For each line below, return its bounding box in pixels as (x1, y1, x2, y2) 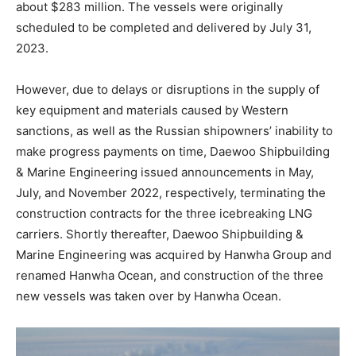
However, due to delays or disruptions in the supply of (16, 81, 319, 97)
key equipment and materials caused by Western (16, 102, 288, 118)
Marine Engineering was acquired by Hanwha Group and (16, 246, 331, 262)
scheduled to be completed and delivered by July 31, (16, 19, 311, 35)
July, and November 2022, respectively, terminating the (16, 184, 326, 200)
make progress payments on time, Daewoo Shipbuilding (16, 143, 330, 159)
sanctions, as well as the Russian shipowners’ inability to (16, 122, 333, 138)
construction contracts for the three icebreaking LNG (16, 205, 312, 221)
